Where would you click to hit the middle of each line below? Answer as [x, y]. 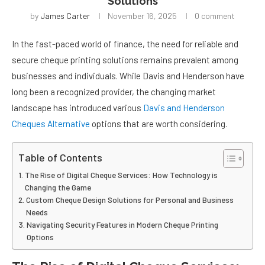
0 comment [215, 16]
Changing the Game [58, 188]
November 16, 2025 [142, 16]
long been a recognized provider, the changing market [114, 92]
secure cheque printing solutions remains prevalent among [125, 60]
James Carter [65, 16]
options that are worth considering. [159, 124]
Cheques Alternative [51, 124]
